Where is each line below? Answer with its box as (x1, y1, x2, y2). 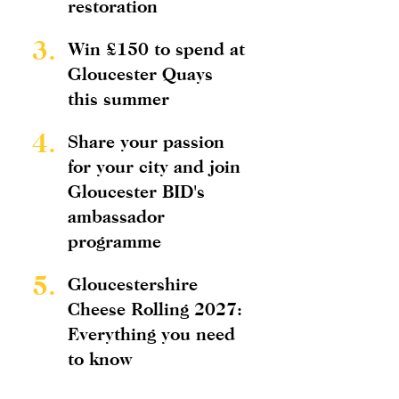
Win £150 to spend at (68, 38, 245, 59)
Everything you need (68, 323, 235, 344)
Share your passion (68, 131, 224, 151)
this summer (68, 88, 169, 109)
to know (68, 348, 133, 369)
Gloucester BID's (68, 181, 205, 201)
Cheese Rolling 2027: (68, 298, 242, 319)
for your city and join (68, 156, 240, 176)
